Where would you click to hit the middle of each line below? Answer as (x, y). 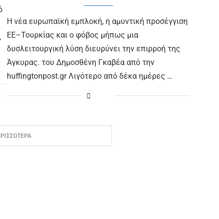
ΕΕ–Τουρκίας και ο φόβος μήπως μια (72, 35)
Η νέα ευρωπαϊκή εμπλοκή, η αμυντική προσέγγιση (97, 21)
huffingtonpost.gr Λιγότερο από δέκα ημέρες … (89, 76)
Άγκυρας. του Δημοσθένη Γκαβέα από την (80, 62)
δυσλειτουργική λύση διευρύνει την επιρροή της (93, 48)
